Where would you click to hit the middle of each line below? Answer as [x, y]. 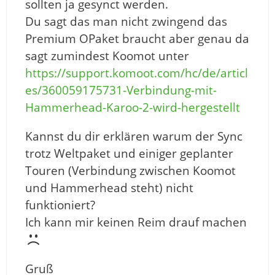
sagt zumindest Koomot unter [107, 56]
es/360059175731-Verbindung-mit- [121, 91]
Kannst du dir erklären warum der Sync [134, 137]
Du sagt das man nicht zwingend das [126, 22]
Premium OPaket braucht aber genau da [137, 39]
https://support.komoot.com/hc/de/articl [137, 73]
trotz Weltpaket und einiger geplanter [129, 154]
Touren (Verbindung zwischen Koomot [130, 171]
